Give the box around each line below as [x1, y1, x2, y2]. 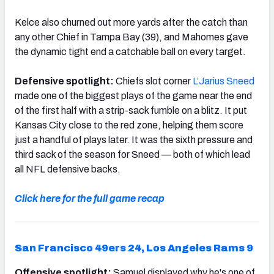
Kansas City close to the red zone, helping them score [15, 119, 243, 130]
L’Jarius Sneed [193, 75, 254, 86]
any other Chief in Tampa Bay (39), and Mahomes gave [15, 31, 248, 42]
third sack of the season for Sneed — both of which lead [15, 149, 250, 160]
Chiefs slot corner [116, 75, 193, 86]
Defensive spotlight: [15, 75, 116, 86]
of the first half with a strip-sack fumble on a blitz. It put [15, 105, 247, 116]
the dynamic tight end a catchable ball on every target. [15, 46, 246, 57]
